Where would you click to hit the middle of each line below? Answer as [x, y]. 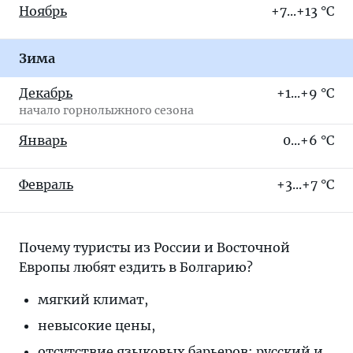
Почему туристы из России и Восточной [154, 247]
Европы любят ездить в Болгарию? [136, 267]
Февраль [46, 184]
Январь [43, 140]
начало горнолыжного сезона [106, 110]
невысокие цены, [97, 325]
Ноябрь [43, 11]
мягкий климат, [93, 299]
